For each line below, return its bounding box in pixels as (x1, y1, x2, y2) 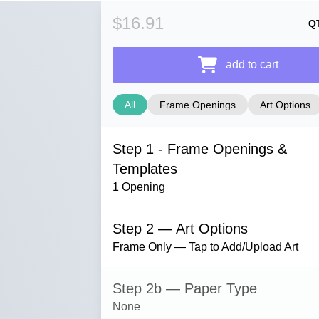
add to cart (225, 58, 278, 70)
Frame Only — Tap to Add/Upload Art (113, 241, 298, 253)
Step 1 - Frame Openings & (113, 141, 287, 157)
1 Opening (113, 181, 165, 193)
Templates (113, 161, 177, 177)
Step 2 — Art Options (113, 221, 248, 236)
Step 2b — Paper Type (113, 281, 257, 296)
